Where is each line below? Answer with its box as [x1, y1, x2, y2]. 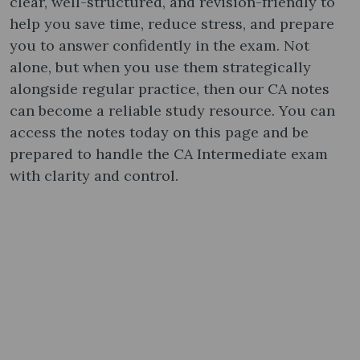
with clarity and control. [10, 166, 178, 185]
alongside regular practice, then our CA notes [10, 79, 329, 98]
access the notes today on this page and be [10, 122, 309, 141]
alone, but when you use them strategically [10, 57, 311, 76]
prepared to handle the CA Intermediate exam [10, 144, 328, 163]
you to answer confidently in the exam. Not [10, 35, 309, 55]
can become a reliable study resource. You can [10, 100, 335, 120]
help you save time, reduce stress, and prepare [10, 14, 334, 33]
